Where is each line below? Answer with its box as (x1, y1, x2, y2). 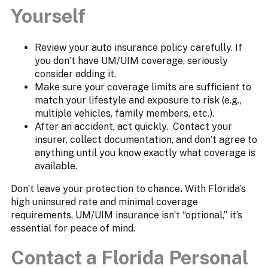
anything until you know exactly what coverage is (34, 147, 255, 159)
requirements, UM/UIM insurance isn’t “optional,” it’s (10, 209, 242, 221)
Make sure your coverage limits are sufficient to (34, 81, 251, 93)
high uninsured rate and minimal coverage (10, 196, 198, 208)
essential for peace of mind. (10, 222, 135, 234)
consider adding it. (34, 68, 116, 80)
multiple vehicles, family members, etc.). (34, 107, 214, 119)
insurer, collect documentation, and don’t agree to (34, 133, 257, 145)
